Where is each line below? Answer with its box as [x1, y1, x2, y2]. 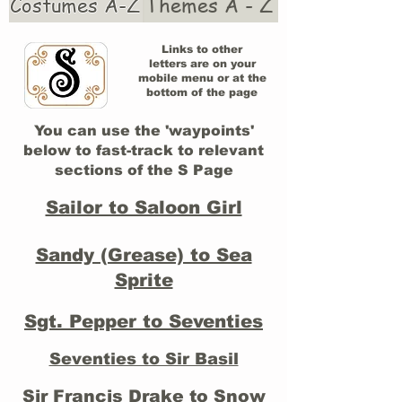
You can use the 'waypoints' [33, 123, 254, 138]
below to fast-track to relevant [23, 143, 264, 158]
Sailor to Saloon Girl [45, 197, 242, 217]
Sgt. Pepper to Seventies [24, 311, 263, 331]
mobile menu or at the [137, 72, 267, 84]
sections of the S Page [54, 162, 233, 178]
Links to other [162, 43, 242, 56]
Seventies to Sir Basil [48, 350, 239, 368]
